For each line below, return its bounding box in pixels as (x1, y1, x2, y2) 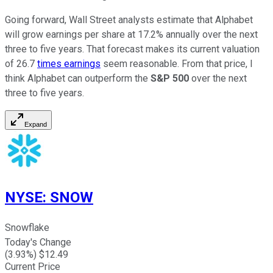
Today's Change (5, 236, 71, 248)
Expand (24, 120, 47, 128)
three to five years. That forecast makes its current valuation (5, 43, 260, 55)
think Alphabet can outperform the (5, 72, 151, 84)
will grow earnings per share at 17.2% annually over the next (5, 28, 258, 40)
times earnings (37, 57, 101, 69)
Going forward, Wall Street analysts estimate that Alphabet (5, 13, 253, 26)
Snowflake (5, 221, 49, 233)
